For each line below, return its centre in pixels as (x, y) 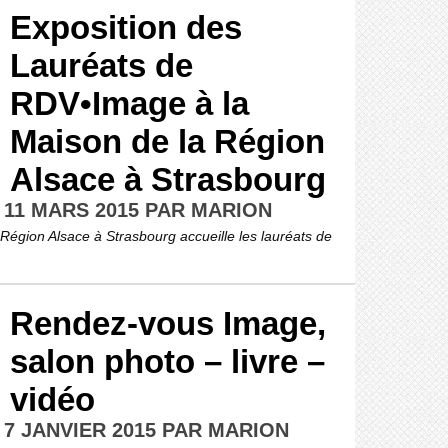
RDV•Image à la (129, 103)
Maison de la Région (167, 141)
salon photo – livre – (167, 361)
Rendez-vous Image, (168, 323)
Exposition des (126, 27)
